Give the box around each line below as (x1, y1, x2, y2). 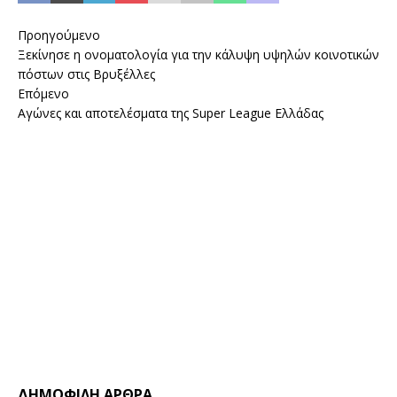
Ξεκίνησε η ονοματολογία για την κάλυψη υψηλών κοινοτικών (18, 46, 379, 63)
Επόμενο (18, 85, 69, 102)
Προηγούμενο (18, 27, 100, 43)
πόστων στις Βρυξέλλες (18, 66, 155, 82)
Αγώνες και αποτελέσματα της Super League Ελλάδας (18, 105, 323, 121)
